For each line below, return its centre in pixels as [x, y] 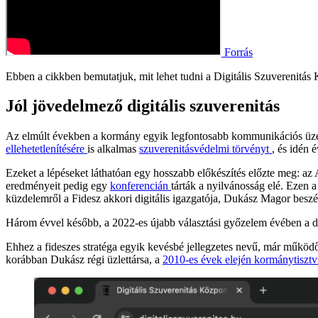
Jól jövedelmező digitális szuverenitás [143, 106]
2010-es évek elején [208, 260]
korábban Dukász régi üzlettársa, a [84, 260]
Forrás [237, 52]
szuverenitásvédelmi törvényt [205, 149]
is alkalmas [113, 149]
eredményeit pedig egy [58, 186]
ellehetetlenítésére [46, 149]
